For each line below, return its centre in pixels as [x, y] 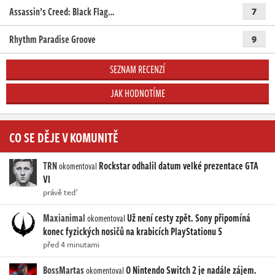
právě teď [60, 192]
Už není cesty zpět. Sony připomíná [189, 218]
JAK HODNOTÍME [137, 94]
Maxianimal [64, 218]
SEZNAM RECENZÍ [137, 70]
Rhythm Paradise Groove [52, 40]
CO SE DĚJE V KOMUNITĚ [64, 137]
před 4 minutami [71, 245]
